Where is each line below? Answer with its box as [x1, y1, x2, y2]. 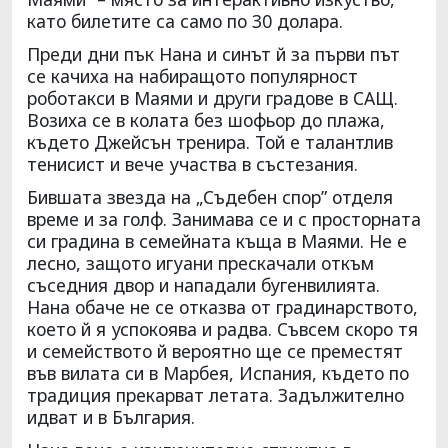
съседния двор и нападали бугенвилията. [27, 272, 380, 297]
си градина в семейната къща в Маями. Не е [27, 228, 407, 253]
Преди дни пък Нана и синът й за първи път [27, 41, 400, 66]
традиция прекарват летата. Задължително [27, 382, 404, 407]
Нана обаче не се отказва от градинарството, [27, 294, 418, 319]
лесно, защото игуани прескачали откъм [27, 250, 374, 275]
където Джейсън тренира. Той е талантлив [27, 129, 393, 154]
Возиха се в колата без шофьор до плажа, [27, 107, 385, 132]
